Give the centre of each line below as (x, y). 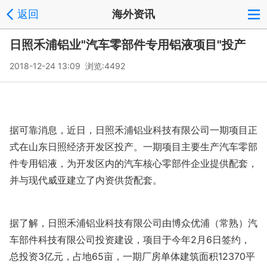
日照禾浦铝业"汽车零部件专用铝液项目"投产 (128, 45)
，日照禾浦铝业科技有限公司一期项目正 (172, 130)
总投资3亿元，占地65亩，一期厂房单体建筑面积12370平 (132, 256)
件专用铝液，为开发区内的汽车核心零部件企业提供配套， (133, 163)
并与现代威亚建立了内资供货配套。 (86, 180)
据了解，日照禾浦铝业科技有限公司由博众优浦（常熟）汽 (133, 223)
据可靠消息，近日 (48, 130)
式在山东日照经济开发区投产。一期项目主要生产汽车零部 (133, 147)
